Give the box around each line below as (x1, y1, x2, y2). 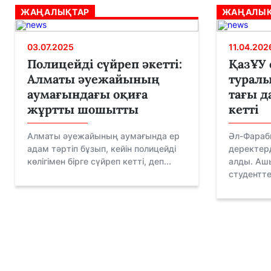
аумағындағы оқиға (27, 87, 148, 102)
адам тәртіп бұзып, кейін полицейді (27, 143, 176, 154)
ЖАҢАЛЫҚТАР (21, 7, 90, 17)
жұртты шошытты (27, 102, 139, 117)
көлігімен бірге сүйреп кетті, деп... (27, 156, 171, 166)
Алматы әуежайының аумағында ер (27, 131, 180, 141)
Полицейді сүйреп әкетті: (27, 56, 182, 71)
